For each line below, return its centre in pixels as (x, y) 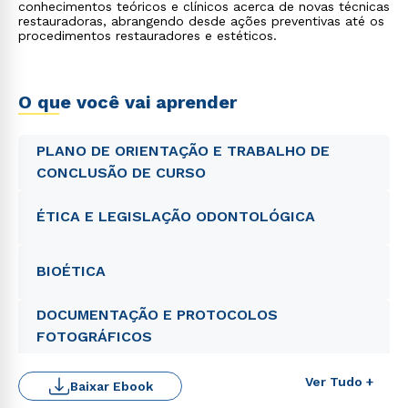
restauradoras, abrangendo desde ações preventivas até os (201, 21)
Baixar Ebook (111, 386)
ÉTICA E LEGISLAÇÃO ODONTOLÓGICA (176, 216)
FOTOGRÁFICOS (94, 337)
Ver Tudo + (339, 382)
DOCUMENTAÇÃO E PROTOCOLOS (157, 315)
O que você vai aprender (127, 102)
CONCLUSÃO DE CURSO (121, 173)
